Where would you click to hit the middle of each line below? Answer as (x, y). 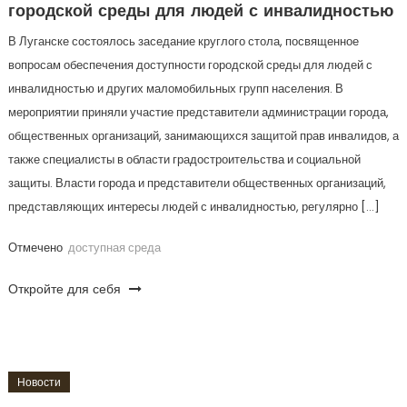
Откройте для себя (66, 289)
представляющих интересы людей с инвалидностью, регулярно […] (194, 207)
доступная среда (114, 248)
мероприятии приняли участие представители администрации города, (198, 112)
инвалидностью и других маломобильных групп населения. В (175, 89)
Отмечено (36, 248)
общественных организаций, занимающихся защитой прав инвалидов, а (203, 136)
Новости (39, 382)
